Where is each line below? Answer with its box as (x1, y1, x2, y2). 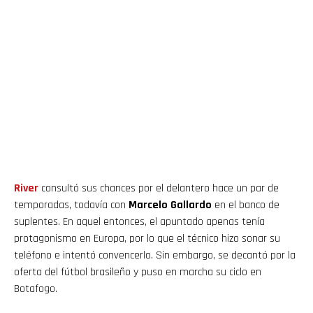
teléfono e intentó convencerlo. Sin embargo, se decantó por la (14, 248, 296, 263)
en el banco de (212, 198, 279, 212)
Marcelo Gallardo (129, 198, 212, 212)
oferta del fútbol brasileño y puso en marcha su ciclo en (14, 265, 261, 279)
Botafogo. (14, 282, 57, 296)
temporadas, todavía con (14, 198, 129, 212)
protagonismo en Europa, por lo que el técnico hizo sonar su (14, 231, 280, 246)
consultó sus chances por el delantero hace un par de (38, 181, 279, 196)
